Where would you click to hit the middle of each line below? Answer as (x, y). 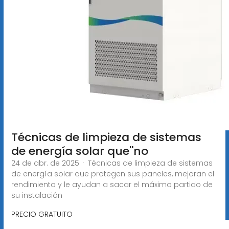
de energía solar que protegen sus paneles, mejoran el (112, 174)
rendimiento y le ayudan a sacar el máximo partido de (112, 184)
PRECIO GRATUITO (42, 214)
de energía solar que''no (79, 151)
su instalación (37, 195)
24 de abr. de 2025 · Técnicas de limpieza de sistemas (112, 163)
